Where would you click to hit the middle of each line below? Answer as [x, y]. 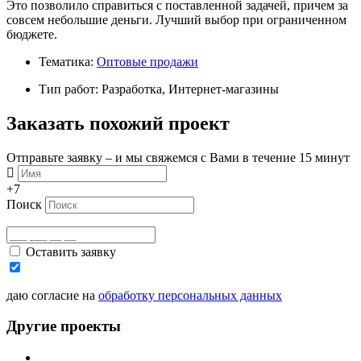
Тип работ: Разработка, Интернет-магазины [159, 89]
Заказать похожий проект [118, 123]
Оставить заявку [71, 251]
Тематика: [68, 61]
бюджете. [32, 34]
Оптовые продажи [147, 61]
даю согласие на [52, 295]
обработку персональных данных [190, 295]
